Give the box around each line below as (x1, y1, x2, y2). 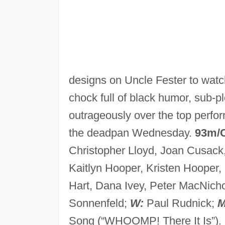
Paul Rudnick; (143, 196, 217, 209)
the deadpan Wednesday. (68, 126, 195, 139)
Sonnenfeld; (68, 196, 130, 209)
